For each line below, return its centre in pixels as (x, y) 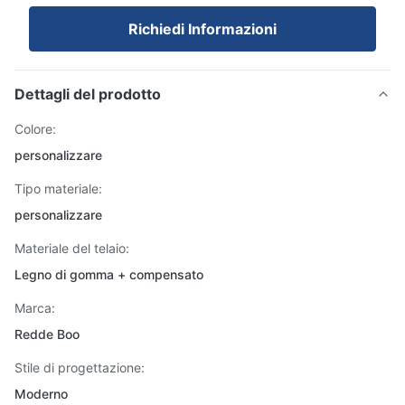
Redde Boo (47, 334)
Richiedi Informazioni (202, 29)
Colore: (35, 129)
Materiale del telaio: (72, 248)
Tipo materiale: (58, 188)
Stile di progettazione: (80, 367)
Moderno (41, 394)
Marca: (35, 308)
